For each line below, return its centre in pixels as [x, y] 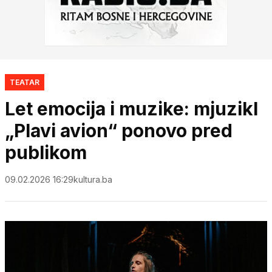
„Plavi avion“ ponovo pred [119, 130]
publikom [46, 152]
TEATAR [25, 82]
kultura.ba [93, 179]
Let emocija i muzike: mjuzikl [131, 108]
